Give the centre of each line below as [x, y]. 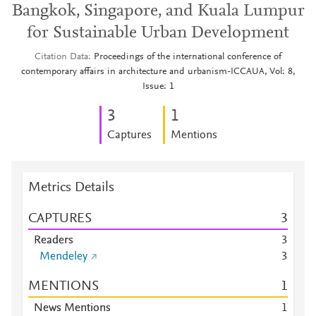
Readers [54, 241]
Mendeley [63, 257]
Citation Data [61, 57]
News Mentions [72, 308]
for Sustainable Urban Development [158, 33]
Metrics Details [71, 188]
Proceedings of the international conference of [188, 57]
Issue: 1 [158, 87]
